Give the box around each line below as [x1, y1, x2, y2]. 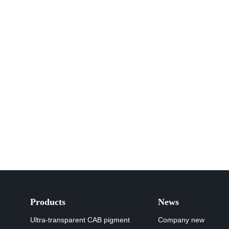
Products [30, 197, 65, 207]
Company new [158, 216, 204, 224]
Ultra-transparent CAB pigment [30, 216, 130, 224]
